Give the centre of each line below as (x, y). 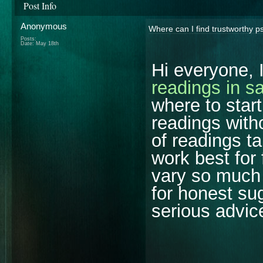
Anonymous (44, 26)
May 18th (47, 43)
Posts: (28, 38)
